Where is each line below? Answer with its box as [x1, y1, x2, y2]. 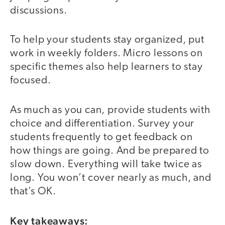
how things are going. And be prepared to [10, 145, 209, 156]
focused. [10, 75, 51, 86]
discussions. [10, 5, 67, 16]
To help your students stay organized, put [10, 35, 204, 46]
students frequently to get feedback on [10, 132, 193, 143]
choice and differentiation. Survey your [10, 118, 195, 129]
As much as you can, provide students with [10, 104, 210, 116]
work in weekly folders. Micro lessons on [10, 48, 203, 59]
